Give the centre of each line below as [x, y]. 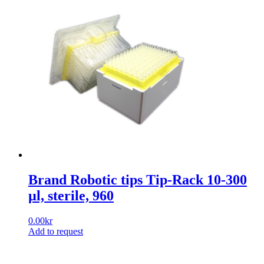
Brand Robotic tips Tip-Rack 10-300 [138, 179]
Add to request [56, 231]
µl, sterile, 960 [71, 195]
